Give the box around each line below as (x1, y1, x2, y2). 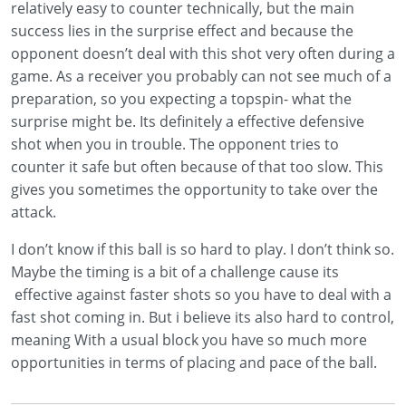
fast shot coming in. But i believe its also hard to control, (11, 306, 394, 327)
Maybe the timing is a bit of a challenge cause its (11, 261, 339, 282)
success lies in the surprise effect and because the (11, 20, 353, 41)
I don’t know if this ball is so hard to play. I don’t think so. (11, 238, 394, 259)
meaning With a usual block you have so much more (11, 329, 367, 350)
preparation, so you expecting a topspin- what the (11, 88, 352, 109)
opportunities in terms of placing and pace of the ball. (11, 352, 377, 372)
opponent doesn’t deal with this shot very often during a (11, 43, 395, 63)
